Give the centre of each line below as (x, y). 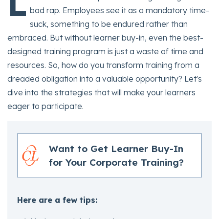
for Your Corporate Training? (116, 163)
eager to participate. (45, 106)
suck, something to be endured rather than (109, 24)
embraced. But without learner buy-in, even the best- (105, 38)
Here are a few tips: (57, 200)
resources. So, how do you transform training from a (103, 65)
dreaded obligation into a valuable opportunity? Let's (105, 79)
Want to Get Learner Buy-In (116, 149)
